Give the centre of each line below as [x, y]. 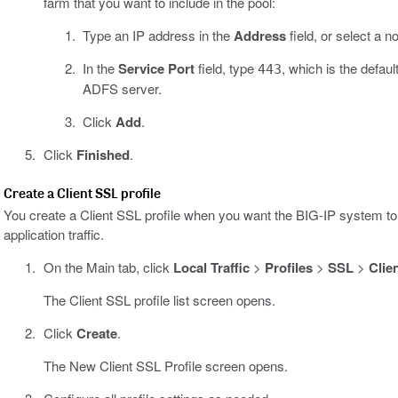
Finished [103, 155]
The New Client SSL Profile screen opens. [165, 366]
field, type [226, 68]
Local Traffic [211, 268]
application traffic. [54, 235]
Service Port [156, 69]
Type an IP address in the [158, 36]
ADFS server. [122, 89]
